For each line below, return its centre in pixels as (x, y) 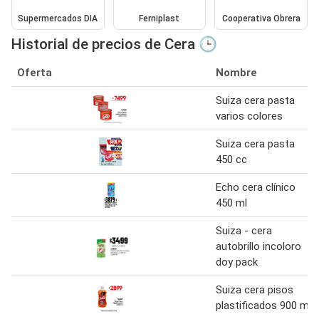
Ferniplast (159, 18)
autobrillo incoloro (258, 246)
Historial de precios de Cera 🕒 (114, 44)
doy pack (237, 262)
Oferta (35, 72)
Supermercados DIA (58, 18)
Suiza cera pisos (255, 289)
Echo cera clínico (256, 187)
